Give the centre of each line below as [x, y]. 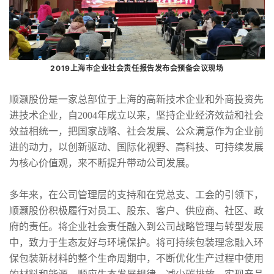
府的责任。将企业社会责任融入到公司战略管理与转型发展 [136, 227]
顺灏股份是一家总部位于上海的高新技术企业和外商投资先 [136, 100]
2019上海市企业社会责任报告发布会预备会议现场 [137, 68]
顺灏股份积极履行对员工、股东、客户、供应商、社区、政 [136, 211]
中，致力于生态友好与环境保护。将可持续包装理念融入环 [136, 243]
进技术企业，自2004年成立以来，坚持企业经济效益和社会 [136, 116]
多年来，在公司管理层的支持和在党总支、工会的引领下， [136, 195]
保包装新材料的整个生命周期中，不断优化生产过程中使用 [136, 259]
